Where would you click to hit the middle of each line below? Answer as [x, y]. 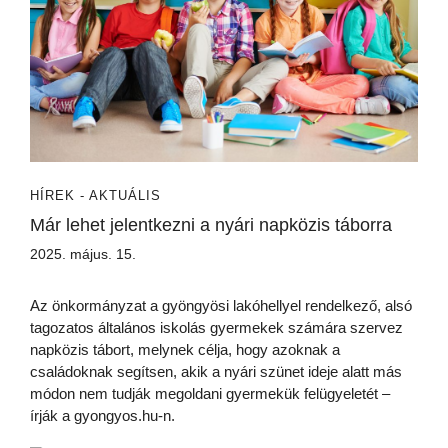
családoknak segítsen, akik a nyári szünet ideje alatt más [216, 372]
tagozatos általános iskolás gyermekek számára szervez [216, 328]
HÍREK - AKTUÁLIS [95, 196]
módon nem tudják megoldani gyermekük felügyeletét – [210, 394]
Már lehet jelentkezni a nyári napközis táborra [211, 225]
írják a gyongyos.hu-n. [102, 416]
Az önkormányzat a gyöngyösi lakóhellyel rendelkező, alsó [221, 306]
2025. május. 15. [83, 254]
